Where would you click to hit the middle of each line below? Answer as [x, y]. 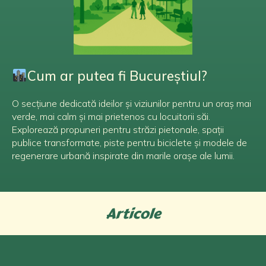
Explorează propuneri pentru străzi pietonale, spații [118, 129]
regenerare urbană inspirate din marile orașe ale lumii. [123, 156]
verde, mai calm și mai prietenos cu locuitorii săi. [111, 116]
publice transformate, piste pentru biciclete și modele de [129, 142]
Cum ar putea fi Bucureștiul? [117, 76]
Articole [133, 213]
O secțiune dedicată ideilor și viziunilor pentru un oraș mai [132, 103]
